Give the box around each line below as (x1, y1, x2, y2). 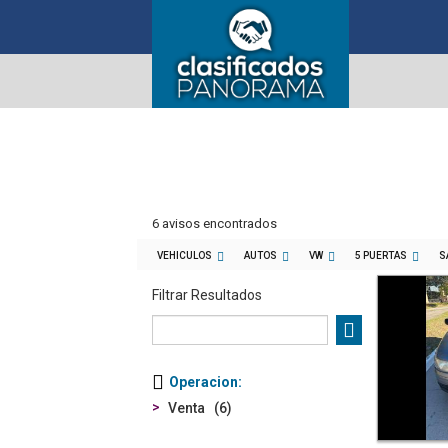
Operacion (169, 374, 238, 390)
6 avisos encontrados (152, 216, 277, 231)
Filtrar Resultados (152, 287, 262, 303)
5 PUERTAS (355, 250, 407, 261)
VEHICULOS (157, 250, 212, 261)
